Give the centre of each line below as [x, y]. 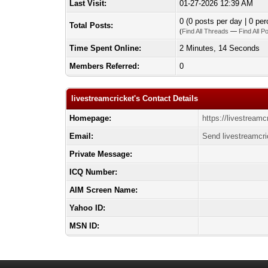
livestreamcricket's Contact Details [135, 98]
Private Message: [101, 154]
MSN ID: [85, 226]
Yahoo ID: [88, 208]
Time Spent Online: [106, 48]
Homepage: [91, 118]
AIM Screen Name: [104, 190]
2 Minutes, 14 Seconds [220, 48]
